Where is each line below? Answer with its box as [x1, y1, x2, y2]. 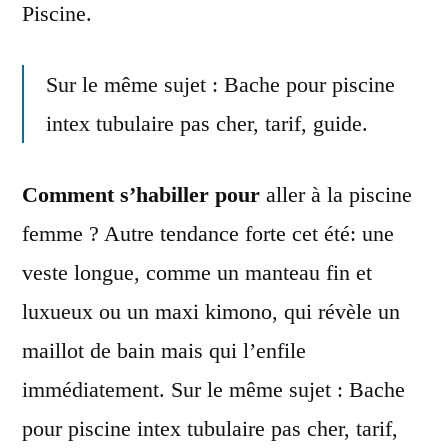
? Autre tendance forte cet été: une [89, 220, 394, 246]
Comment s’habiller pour [22, 181, 260, 207]
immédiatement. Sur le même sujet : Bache [22, 376, 405, 402]
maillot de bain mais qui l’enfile [22, 337, 306, 363]
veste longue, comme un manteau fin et [22, 259, 372, 285]
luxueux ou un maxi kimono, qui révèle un [22, 298, 400, 324]
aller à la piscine [266, 181, 412, 207]
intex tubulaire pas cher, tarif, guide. [46, 110, 368, 136]
